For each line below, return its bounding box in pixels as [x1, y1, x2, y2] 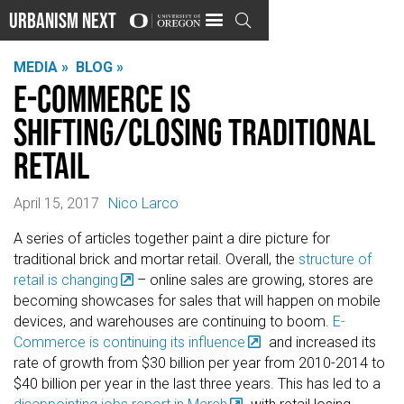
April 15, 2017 [14, 195, 99, 213]
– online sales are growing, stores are [133, 271, 374, 289]
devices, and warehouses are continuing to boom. [14, 313, 333, 331]
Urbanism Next [9, 7, 116, 32]
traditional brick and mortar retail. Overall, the [14, 251, 298, 269]
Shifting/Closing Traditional [14, 110, 375, 152]
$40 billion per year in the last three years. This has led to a [14, 375, 381, 393]
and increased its [264, 334, 376, 352]
